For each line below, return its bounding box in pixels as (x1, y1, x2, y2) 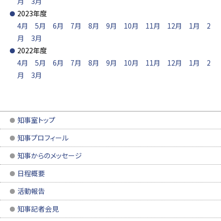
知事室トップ (17, 115, 55, 125)
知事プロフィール (17, 133, 69, 143)
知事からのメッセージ (17, 150, 82, 160)
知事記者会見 (17, 204, 59, 214)
